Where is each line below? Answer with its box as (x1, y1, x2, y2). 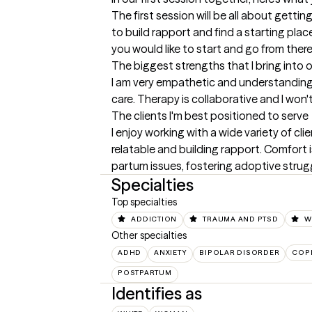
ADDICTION (131, 214, 177, 224)
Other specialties (111, 229, 187, 242)
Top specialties (111, 196, 177, 208)
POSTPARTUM (118, 268, 172, 278)
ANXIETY (154, 248, 187, 258)
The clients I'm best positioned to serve (111, 109, 309, 123)
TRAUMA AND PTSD (203, 214, 279, 224)
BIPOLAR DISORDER (199, 248, 280, 258)
